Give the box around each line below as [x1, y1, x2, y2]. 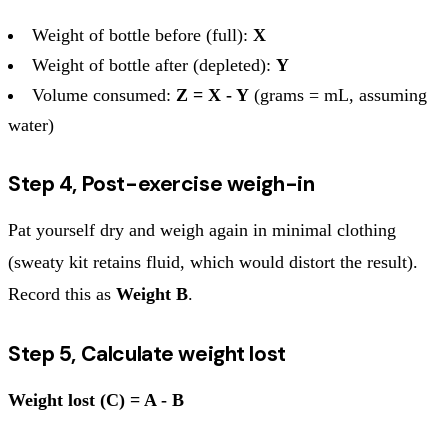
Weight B [116, 283, 188, 304]
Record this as [8, 283, 116, 304]
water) [8, 114, 54, 135]
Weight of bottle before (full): [32, 24, 253, 45]
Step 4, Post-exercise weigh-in [8, 169, 315, 198]
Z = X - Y [176, 84, 249, 105]
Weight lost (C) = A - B [8, 389, 184, 410]
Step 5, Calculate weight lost [8, 339, 286, 368]
